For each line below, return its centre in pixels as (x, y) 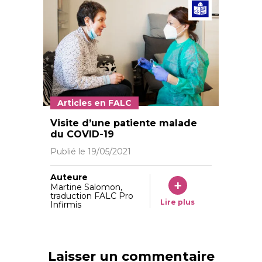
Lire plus (178, 202)
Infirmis (66, 204)
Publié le (69, 151)
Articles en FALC (94, 103)
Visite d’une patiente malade (124, 123)
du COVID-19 (82, 134)
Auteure (69, 177)
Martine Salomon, (86, 187)
